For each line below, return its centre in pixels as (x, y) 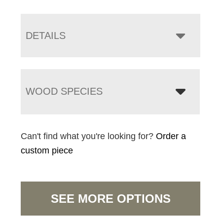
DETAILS (46, 36)
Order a (171, 136)
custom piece (47, 151)
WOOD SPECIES (64, 92)
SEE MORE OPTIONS (110, 199)
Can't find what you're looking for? (89, 136)
